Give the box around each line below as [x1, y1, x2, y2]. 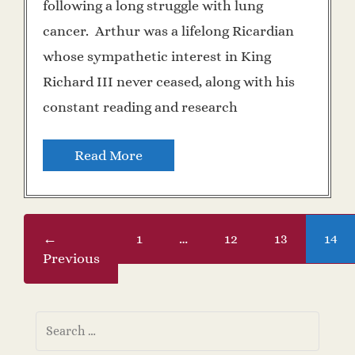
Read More [74, 147, 143, 163]
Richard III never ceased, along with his [43, 73, 295, 90]
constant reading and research [43, 98, 238, 115]
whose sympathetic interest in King [43, 48, 271, 64]
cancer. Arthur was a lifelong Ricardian [43, 22, 294, 39]
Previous [42, 250, 100, 266]
